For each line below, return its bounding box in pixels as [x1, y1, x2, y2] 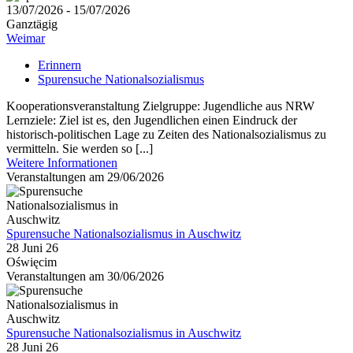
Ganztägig [6, 17, 58, 32]
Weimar [6, 32, 45, 46]
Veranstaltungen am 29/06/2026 [6, 170, 164, 184]
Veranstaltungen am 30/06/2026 [6, 269, 164, 284]
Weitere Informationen [6, 156, 117, 170]
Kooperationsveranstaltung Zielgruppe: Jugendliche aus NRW [6, 99, 314, 113]
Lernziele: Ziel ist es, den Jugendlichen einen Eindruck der [6, 113, 297, 128]
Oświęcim [6, 255, 57, 269]
